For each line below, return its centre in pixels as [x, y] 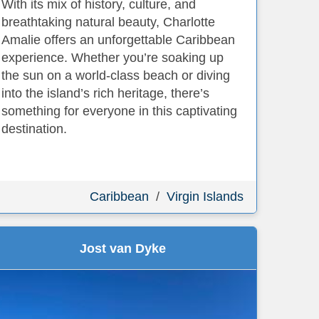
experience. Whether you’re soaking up [113, 58]
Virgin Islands [205, 197]
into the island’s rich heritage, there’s [105, 93]
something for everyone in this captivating [119, 111]
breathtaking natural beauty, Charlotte [108, 22]
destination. [34, 129]
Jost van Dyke [122, 249]
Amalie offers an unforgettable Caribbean [118, 40]
